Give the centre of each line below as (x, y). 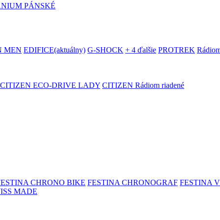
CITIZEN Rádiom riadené (143, 85)
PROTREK (177, 50)
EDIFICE (39, 50)
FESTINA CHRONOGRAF (133, 182)
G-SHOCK (105, 50)
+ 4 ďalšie (141, 50)
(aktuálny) (70, 50)
